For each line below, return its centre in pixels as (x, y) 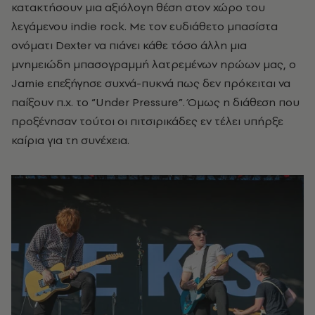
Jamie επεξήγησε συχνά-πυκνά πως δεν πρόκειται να (151, 83)
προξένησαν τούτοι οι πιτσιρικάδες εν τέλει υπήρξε (147, 121)
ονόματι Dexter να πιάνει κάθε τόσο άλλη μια (129, 45)
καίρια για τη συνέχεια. (70, 140)
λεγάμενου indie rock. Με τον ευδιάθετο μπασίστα (144, 26)
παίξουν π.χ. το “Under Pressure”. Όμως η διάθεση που (155, 102)
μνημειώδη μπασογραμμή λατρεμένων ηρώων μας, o (154, 64)
